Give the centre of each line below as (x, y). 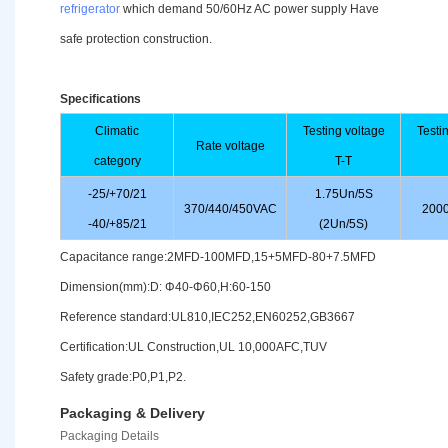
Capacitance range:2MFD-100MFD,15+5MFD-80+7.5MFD (218, 257)
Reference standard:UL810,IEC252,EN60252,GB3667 (207, 317)
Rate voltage (230, 146)
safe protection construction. (136, 39)
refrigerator (90, 9)
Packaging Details (109, 436)
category (117, 161)
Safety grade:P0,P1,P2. (123, 377)
